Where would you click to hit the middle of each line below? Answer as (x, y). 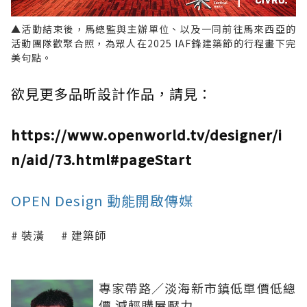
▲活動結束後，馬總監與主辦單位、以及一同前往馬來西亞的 (153, 29)
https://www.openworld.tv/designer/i (147, 135)
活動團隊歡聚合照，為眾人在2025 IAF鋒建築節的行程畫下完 (153, 44)
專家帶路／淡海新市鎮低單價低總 (197, 288)
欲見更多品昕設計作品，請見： (112, 94)
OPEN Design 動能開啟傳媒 (102, 201)
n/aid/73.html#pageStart (101, 160)
